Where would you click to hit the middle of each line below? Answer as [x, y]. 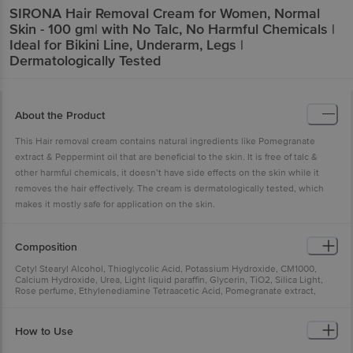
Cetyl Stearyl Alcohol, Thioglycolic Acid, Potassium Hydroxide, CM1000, [166, 269]
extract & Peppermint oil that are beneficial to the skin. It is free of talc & [166, 157]
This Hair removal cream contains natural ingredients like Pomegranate [165, 141]
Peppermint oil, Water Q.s [69, 302]
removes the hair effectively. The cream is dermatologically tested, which [169, 188]
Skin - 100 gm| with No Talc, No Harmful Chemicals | [172, 29]
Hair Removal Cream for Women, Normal [193, 13]
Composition [46, 247]
